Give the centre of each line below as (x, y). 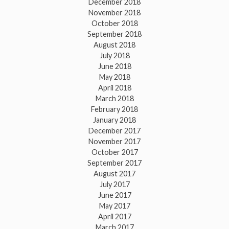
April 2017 (114, 217)
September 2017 (114, 163)
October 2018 (114, 24)
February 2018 (114, 109)
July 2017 (114, 185)
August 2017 (114, 174)
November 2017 (114, 142)
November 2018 (114, 13)
